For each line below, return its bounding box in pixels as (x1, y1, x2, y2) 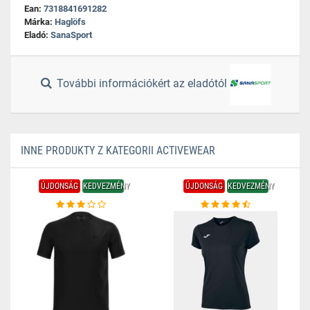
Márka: (24, 17, 55, 27)
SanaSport (51, 30, 92, 40)
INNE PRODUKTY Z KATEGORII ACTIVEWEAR (21, 144, 215, 157)
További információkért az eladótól (54, 77, 230, 91)
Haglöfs (55, 17, 86, 27)
